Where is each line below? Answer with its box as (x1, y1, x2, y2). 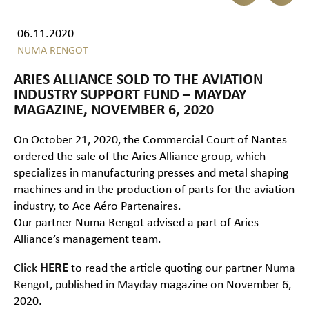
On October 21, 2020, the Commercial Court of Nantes (14, 134, 287, 148)
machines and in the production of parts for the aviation (14, 183, 295, 197)
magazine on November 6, (157, 279, 291, 292)
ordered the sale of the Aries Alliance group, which (14, 150, 266, 164)
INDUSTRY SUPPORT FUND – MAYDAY (14, 88, 246, 104)
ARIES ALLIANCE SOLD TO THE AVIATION (14, 72, 263, 89)
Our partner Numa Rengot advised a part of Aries (14, 217, 259, 230)
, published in (50, 279, 117, 292)
